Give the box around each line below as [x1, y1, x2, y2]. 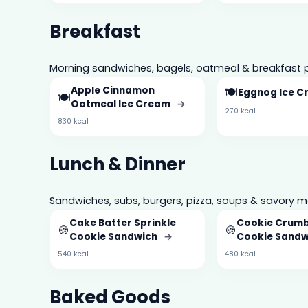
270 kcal [225, 106, 256, 117]
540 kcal [58, 249, 89, 260]
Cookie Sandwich [69, 230, 160, 244]
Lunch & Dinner [49, 151, 186, 177]
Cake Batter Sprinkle [69, 217, 177, 230]
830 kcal [58, 116, 89, 127]
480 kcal [225, 249, 256, 260]
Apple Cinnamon [71, 84, 155, 98]
